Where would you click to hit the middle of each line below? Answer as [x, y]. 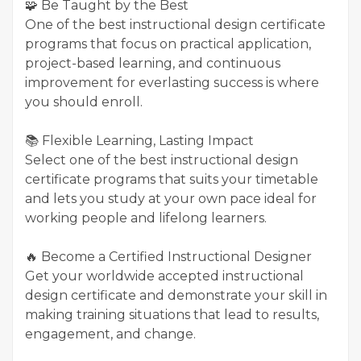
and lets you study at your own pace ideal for [171, 199]
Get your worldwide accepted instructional [164, 276]
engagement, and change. [110, 334]
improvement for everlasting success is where [172, 83]
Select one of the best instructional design [162, 160]
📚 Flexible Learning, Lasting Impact [139, 141]
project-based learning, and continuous [153, 63]
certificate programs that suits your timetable [172, 179]
